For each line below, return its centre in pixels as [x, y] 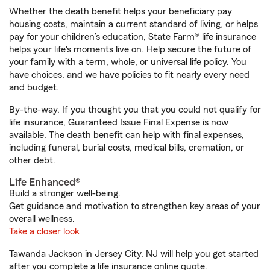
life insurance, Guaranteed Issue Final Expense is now [119, 123]
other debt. [32, 161]
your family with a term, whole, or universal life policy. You [128, 62]
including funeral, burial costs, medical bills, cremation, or [127, 148]
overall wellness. [42, 219]
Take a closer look [44, 232]
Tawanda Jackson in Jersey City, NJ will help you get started [134, 254]
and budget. [34, 88]
